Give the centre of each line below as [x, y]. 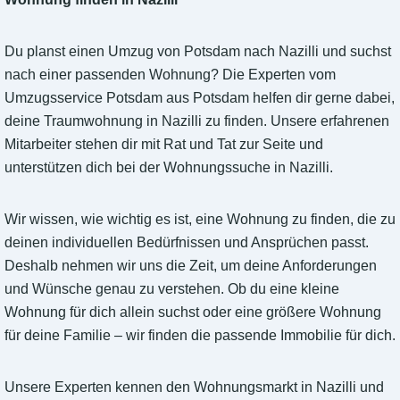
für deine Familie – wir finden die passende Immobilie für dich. [200, 336]
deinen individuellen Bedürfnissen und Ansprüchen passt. [187, 243]
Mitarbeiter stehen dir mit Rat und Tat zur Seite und [164, 145]
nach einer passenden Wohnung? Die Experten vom [170, 75]
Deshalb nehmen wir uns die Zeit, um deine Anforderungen [191, 266]
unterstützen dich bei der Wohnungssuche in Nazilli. [169, 168]
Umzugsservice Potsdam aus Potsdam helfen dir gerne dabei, [200, 98]
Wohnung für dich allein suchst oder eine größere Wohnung [193, 312]
